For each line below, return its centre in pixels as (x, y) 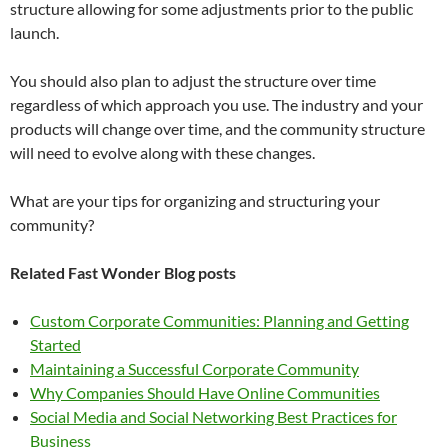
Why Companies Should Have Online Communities (205, 392)
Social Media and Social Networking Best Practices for (213, 416)
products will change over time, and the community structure (217, 128)
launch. (34, 32)
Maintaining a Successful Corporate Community (194, 368)
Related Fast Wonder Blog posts (123, 272)
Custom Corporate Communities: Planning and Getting (219, 320)
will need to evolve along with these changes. (162, 152)
